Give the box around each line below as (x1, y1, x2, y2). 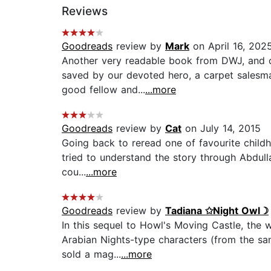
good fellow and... (62, 83, 145, 96)
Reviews (62, 4, 108, 19)
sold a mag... (62, 248, 121, 261)
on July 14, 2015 (181, 122, 261, 135)
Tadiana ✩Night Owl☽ (165, 204, 269, 217)
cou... (62, 166, 86, 178)
